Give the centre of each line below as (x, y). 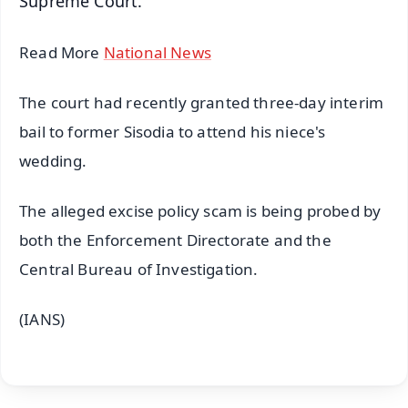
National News (157, 53)
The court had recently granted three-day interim (202, 103)
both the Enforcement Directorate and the (175, 240)
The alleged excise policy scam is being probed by (200, 211)
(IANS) (42, 320)
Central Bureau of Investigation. (139, 270)
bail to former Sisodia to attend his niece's (173, 132)
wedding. (53, 161)
